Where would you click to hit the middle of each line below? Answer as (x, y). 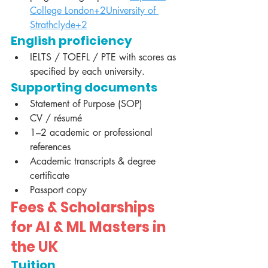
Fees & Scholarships (84, 208)
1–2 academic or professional (93, 133)
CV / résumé (56, 118)
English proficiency (71, 41)
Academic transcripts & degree (94, 162)
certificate (50, 176)
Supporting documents (84, 88)
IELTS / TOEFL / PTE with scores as (104, 57)
